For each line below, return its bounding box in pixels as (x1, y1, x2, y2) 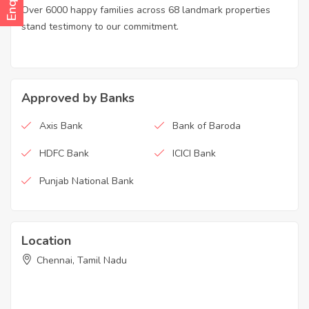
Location (21, 232, 71, 250)
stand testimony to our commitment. (21, 20, 179, 34)
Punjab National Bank (39, 175, 134, 188)
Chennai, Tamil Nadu (37, 254, 127, 268)
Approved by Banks (21, 90, 134, 107)
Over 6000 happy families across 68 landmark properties (21, 3, 270, 17)
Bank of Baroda (172, 119, 241, 133)
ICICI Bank (172, 147, 216, 161)
